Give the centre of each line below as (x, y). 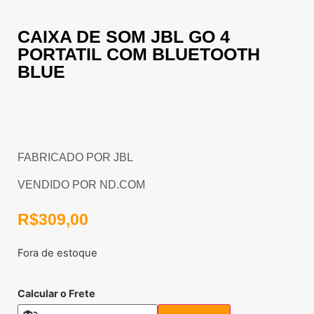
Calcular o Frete (56, 294)
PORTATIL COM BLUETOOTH (139, 54)
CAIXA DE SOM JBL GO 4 (124, 36)
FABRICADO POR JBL (77, 157)
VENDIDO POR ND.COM (83, 185)
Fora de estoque (57, 253)
